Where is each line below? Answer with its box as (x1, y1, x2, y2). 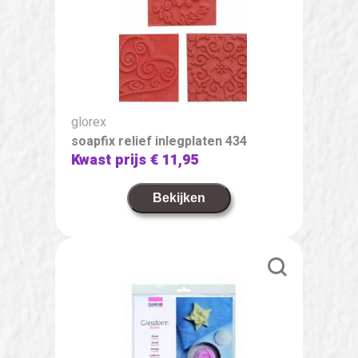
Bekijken (153, 190, 205, 205)
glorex (71, 112, 106, 132)
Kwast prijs (71, 149, 150, 171)
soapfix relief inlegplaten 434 (71, 131, 247, 151)
